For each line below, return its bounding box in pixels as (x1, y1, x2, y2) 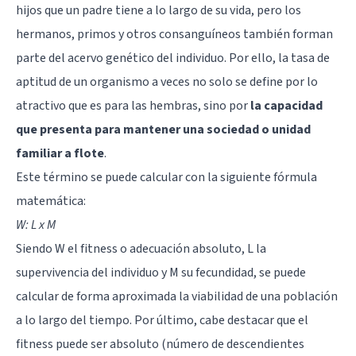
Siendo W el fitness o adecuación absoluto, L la (16, 239, 266, 257)
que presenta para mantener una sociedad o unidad (16, 120, 311, 138)
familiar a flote (16, 144, 104, 162)
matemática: (16, 192, 86, 210)
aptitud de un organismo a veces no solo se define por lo (16, 72, 318, 91)
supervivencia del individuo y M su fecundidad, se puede (16, 263, 306, 281)
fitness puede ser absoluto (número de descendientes (16, 335, 304, 353)
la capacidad (250, 96, 323, 114)
